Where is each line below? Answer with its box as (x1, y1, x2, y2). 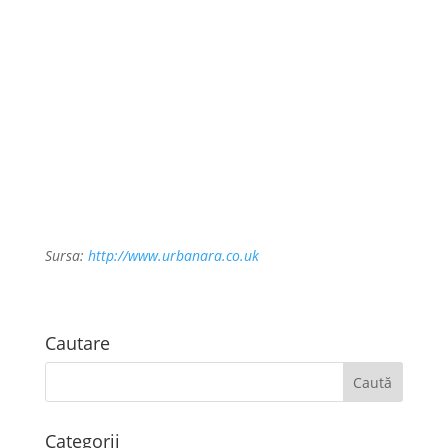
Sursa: (44, 246, 88, 266)
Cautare (44, 331, 110, 356)
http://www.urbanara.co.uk (87, 246, 259, 266)
